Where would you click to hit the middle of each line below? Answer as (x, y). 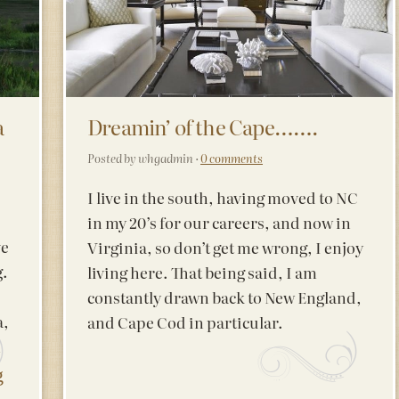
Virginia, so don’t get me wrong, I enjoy (225, 247)
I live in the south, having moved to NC (223, 197)
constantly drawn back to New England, (224, 297)
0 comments (232, 158)
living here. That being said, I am (202, 272)
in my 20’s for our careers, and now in (219, 222)
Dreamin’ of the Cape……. (203, 127)
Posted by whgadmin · (144, 158)
